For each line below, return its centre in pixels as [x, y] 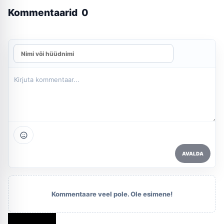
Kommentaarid [44, 13]
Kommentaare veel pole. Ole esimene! [112, 194]
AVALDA [193, 154]
